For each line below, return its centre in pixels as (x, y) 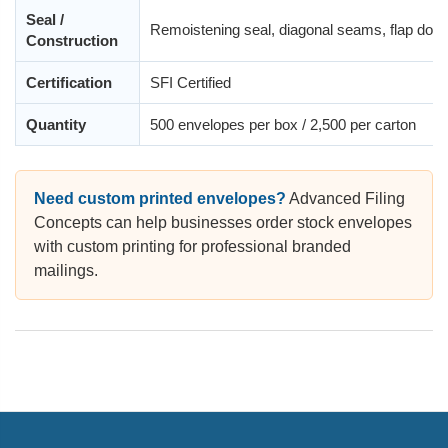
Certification (69, 83)
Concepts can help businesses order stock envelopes (223, 223)
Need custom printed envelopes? (160, 199)
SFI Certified (190, 83)
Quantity (56, 125)
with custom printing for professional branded (192, 247)
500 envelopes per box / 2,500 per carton (283, 125)
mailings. (66, 271)
